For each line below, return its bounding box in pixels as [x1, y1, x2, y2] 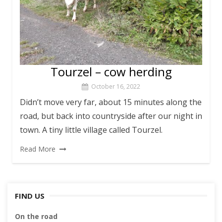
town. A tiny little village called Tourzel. [20, 124, 163, 136]
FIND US [15, 191, 45, 201]
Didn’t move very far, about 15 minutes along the [20, 97, 202, 108]
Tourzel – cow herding [50, 63, 172, 80]
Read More [20, 144, 55, 154]
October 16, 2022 [91, 82, 140, 91]
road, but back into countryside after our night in [20, 111, 202, 122]
